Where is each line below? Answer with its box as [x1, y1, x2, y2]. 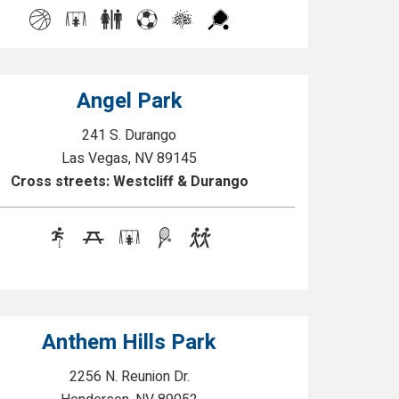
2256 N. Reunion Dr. [69, 366, 190, 387]
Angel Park [76, 85, 183, 117]
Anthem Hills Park [42, 327, 217, 358]
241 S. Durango [82, 125, 177, 146]
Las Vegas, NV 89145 [61, 148, 198, 169]
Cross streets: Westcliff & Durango [10, 171, 248, 192]
